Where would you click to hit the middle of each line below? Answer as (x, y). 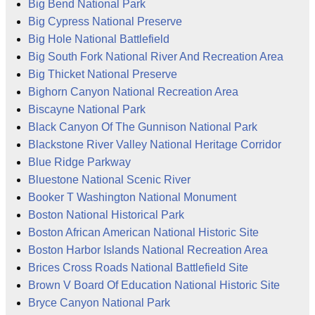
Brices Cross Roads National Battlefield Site (138, 268)
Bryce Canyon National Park (99, 303)
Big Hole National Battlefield (99, 39)
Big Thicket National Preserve (103, 75)
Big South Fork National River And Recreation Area (156, 57)
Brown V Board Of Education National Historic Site (154, 285)
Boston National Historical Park (106, 215)
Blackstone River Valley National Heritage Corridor (155, 145)
